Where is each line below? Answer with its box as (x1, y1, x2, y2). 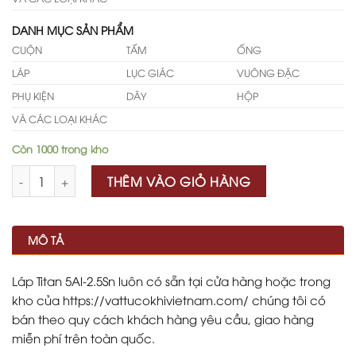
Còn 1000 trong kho (12, 141, 108, 156)
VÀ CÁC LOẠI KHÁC (12, 112, 107, 126)
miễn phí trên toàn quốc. (12, 329, 155, 346)
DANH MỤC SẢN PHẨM (12, 22, 133, 37)
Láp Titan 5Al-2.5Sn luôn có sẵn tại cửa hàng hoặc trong (12, 272, 331, 288)
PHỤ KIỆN (12, 89, 54, 103)
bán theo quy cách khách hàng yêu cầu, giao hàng (12, 310, 314, 327)
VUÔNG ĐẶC (237, 66, 300, 79)
